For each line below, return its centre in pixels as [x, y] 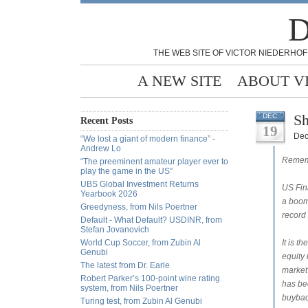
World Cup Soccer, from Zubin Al [141, 243]
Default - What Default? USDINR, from [151, 220]
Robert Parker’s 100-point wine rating [150, 278]
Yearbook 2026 [109, 194]
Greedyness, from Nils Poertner [139, 207]
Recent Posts [107, 121]
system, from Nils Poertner [129, 288]
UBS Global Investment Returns [140, 184]
